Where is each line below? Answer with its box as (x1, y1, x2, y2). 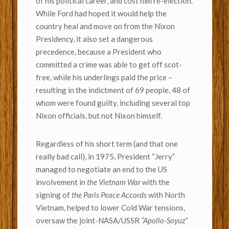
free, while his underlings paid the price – (35, 73, 172, 82)
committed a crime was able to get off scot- (35, 60, 182, 70)
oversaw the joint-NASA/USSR (35, 216, 141, 225)
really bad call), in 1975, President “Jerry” (35, 152, 175, 162)
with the (140, 177, 170, 187)
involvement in (35, 177, 87, 187)
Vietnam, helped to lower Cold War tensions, (35, 203, 185, 213)
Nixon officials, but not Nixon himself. (35, 111, 162, 121)
